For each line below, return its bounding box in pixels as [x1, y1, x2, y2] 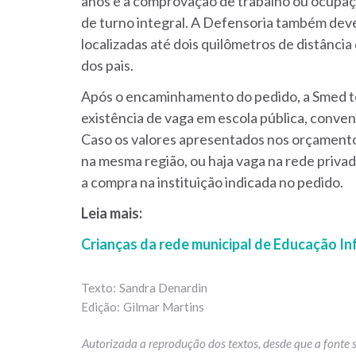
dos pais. [81, 56, 133, 75]
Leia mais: [81, 204, 142, 222]
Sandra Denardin [119, 281, 207, 296]
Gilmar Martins [123, 300, 204, 315]
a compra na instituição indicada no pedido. [81, 173, 343, 192]
